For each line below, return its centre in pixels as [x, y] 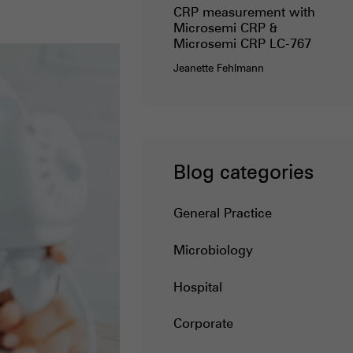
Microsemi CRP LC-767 [242, 43]
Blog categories [243, 171]
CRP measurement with [244, 12]
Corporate [203, 323]
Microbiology [213, 249]
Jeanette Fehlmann [218, 68]
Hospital [197, 286]
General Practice [222, 212]
